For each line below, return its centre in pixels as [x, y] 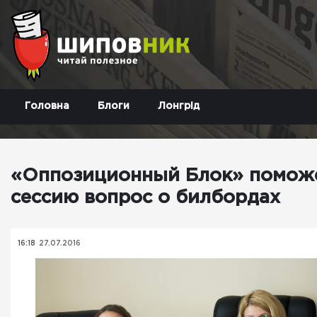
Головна [47, 106]
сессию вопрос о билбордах [145, 198]
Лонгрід [179, 106]
